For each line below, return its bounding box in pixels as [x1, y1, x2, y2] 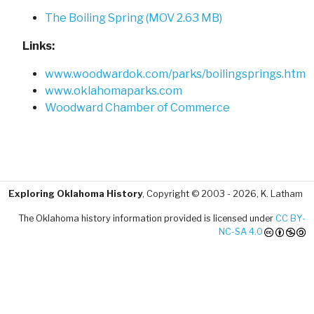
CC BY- [275, 212, 306, 224]
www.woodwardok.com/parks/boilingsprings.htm [45, 67, 306, 81]
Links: [22, 39, 55, 53]
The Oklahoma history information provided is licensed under [18, 212, 275, 224]
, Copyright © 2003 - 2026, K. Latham [142, 188, 303, 199]
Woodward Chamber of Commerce [45, 100, 230, 114]
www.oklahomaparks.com [45, 83, 182, 97]
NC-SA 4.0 [218, 226, 263, 237]
